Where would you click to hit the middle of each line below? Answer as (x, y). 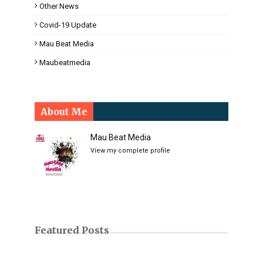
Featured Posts (72, 230)
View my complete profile (130, 150)
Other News (59, 6)
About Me (64, 111)
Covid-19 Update (68, 25)
